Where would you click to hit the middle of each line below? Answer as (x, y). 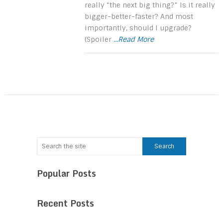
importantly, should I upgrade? (138, 28)
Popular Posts (66, 173)
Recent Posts (65, 203)
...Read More (134, 39)
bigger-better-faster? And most (139, 16)
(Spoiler (99, 39)
